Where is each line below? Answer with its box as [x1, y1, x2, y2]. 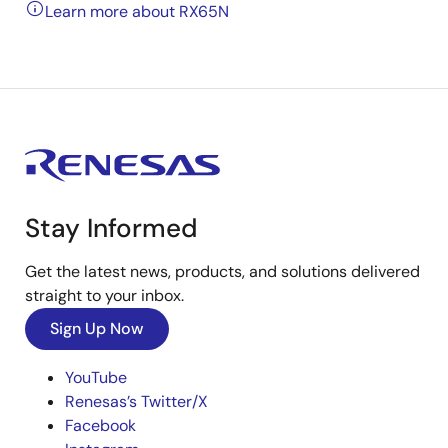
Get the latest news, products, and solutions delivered [25, 261, 420, 282]
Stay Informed [25, 211, 198, 245]
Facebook [65, 415, 136, 436]
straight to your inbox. [25, 285, 184, 306]
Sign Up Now [50, 318, 144, 339]
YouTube [65, 367, 127, 388]
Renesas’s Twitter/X [65, 391, 208, 412]
